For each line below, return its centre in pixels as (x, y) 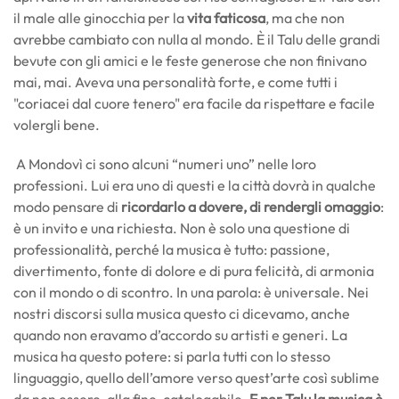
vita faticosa (226, 18)
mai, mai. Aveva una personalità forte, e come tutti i (175, 82)
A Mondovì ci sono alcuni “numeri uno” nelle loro (165, 164)
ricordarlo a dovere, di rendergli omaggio (251, 207)
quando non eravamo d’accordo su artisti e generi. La (180, 335)
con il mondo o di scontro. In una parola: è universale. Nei (191, 293)
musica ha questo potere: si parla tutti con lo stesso (172, 357)
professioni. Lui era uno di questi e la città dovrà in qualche (195, 186)
